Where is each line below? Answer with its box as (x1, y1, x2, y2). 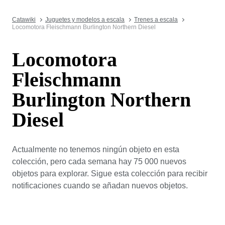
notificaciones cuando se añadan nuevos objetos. (12, 181, 188, 190)
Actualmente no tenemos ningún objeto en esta (12, 145, 179, 154)
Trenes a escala (134, 16, 178, 23)
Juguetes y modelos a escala (45, 16, 125, 23)
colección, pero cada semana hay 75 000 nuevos (12, 157, 186, 166)
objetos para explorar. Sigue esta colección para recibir (12, 169, 207, 178)
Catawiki (12, 16, 36, 23)
